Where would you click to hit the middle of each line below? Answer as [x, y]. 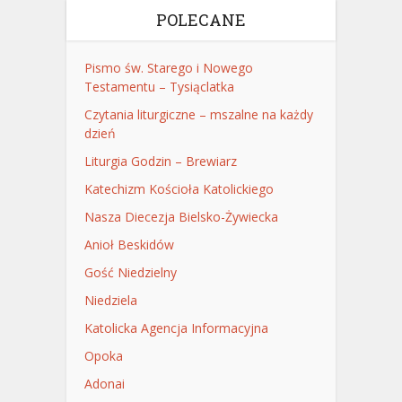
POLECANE [201, 20]
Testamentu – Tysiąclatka [159, 87]
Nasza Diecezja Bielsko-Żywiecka [181, 217]
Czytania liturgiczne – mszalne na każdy [199, 115]
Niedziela [111, 301]
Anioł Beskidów [129, 245]
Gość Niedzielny [131, 273]
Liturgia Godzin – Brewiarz [161, 162]
